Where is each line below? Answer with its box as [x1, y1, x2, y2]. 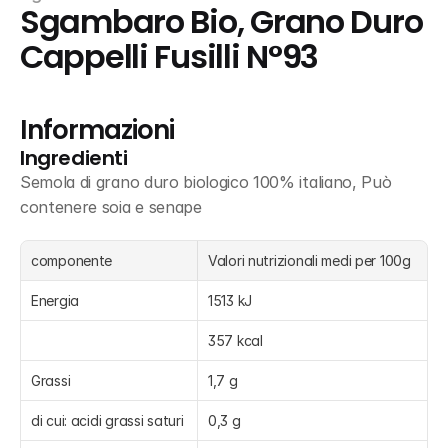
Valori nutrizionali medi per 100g [208, 252, 411, 269]
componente [31, 252, 113, 269]
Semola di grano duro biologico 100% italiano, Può [20, 172, 392, 192]
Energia [31, 292, 80, 309]
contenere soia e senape [20, 197, 202, 217]
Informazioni [20, 112, 174, 148]
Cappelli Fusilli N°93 [20, 35, 319, 79]
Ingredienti [20, 144, 128, 172]
